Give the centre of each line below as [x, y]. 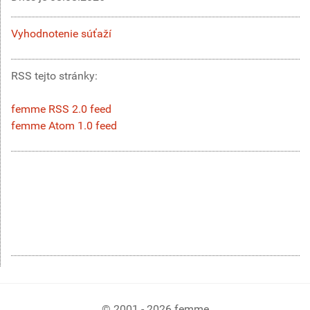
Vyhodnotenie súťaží [61, 33]
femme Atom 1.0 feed [64, 125]
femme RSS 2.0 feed [61, 109]
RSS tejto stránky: [56, 75]
